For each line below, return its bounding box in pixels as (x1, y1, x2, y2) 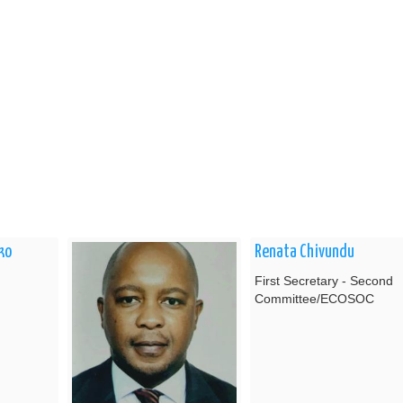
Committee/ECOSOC (255, 291, 374, 306)
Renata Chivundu (255, 243, 354, 261)
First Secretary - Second (255, 273, 393, 288)
